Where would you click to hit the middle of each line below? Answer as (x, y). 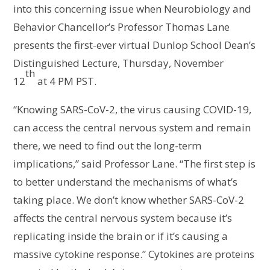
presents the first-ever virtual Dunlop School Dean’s (135, 45)
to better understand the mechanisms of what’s (126, 182)
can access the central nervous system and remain (132, 128)
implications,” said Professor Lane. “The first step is (135, 164)
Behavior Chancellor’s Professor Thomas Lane (122, 27)
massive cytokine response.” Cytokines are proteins (134, 254)
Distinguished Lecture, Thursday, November (119, 63)
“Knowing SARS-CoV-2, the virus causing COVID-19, (133, 110)
